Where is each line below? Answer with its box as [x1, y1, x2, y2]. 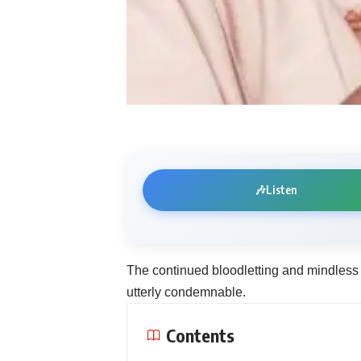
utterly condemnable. [127, 284, 246, 299]
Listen [266, 183, 297, 197]
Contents [166, 323, 234, 346]
